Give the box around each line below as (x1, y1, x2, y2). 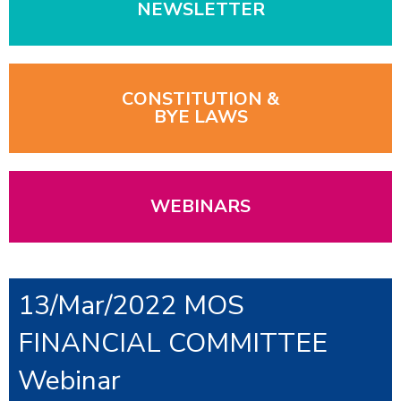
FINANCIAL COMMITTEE (18, 324, 328, 362)
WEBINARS (150, 193, 251, 218)
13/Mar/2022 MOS (18, 286, 244, 324)
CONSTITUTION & (122, 86, 279, 111)
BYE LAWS (153, 104, 248, 129)
